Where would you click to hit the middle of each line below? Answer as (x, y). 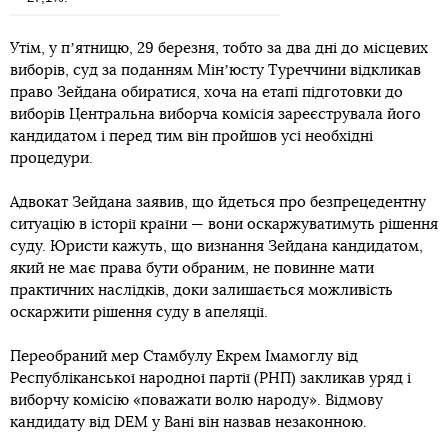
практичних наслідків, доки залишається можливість (201, 290)
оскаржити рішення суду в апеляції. (139, 312)
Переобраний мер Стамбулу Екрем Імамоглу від (184, 356)
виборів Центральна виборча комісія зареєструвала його (215, 114)
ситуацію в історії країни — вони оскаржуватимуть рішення (224, 224)
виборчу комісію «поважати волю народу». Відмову (196, 400)
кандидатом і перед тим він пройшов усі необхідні (191, 136)
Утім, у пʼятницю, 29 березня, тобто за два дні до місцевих (219, 48)
